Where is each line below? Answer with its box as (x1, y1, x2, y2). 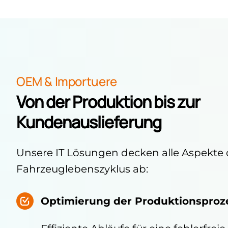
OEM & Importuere (16, 73, 117, 90)
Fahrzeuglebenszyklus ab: (16, 163, 148, 176)
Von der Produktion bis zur (16, 91, 200, 113)
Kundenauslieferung (16, 111, 161, 134)
